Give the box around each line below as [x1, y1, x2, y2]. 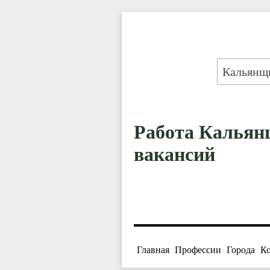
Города [227, 245, 255, 256]
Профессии [175, 245, 221, 256]
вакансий [134, 143, 215, 165]
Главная [137, 245, 169, 256]
